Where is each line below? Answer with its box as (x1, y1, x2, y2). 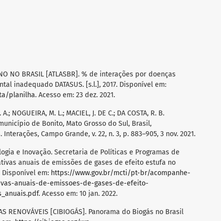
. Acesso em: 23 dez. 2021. (35, 91, 115, 100)
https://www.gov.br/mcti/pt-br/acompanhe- (51, 169, 190, 178)
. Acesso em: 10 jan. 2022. (38, 189, 117, 198)
